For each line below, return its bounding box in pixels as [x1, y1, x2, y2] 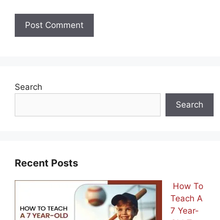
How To [170, 181, 203, 191]
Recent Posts [15, 157, 78, 169]
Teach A [170, 193, 203, 203]
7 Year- [170, 205, 199, 216]
